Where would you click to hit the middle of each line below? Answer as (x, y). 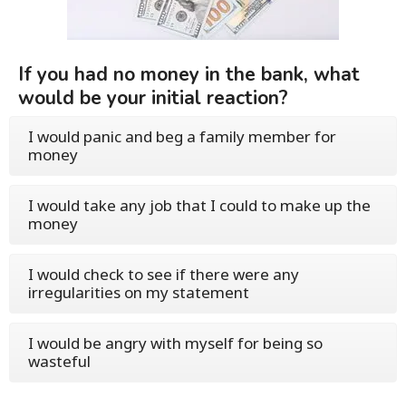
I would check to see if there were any (164, 274)
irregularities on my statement (139, 292)
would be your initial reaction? (153, 98)
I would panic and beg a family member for (182, 136)
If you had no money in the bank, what (189, 74)
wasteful (59, 361)
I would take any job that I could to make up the (199, 205)
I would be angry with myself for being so (175, 343)
